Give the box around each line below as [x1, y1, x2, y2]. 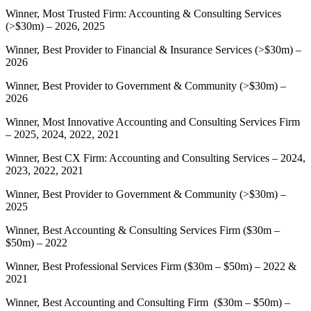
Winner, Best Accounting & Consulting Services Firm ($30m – [6, 224, 280, 237]
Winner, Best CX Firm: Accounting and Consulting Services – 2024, [6, 152, 305, 165]
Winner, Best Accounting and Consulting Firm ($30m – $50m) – [6, 296, 290, 309]
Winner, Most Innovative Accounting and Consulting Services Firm [6, 116, 300, 128]
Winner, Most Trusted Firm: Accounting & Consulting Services [6, 8, 281, 20]
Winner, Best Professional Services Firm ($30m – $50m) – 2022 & [6, 260, 296, 273]
